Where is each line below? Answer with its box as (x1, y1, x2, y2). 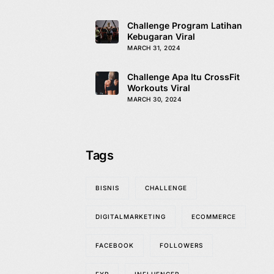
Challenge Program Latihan (127, 20, 243, 31)
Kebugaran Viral (127, 31, 196, 42)
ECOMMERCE (191, 213, 237, 221)
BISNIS (95, 184, 120, 192)
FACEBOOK (95, 242, 135, 250)
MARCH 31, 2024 (127, 44, 181, 52)
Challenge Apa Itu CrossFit (127, 72, 240, 83)
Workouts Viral (127, 83, 191, 94)
